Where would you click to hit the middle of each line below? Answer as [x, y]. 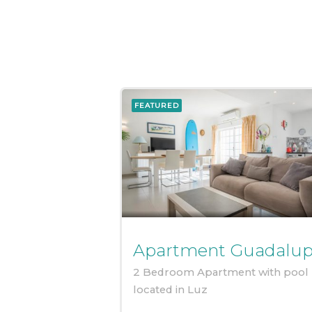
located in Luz [170, 289]
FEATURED [157, 105]
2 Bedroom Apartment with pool [221, 272]
